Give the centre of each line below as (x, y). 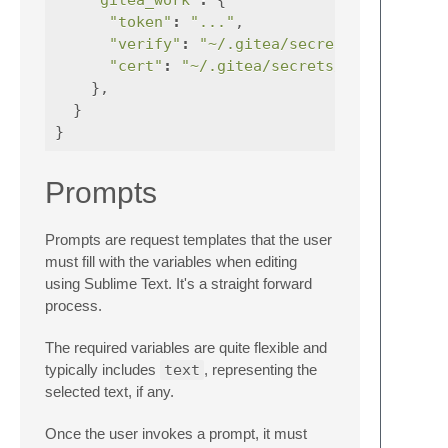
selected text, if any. (109, 391)
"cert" (136, 65)
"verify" (145, 43)
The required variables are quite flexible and (186, 347)
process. (73, 305)
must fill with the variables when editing (171, 261)
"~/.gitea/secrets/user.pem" (302, 65)
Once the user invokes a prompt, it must (176, 433)
